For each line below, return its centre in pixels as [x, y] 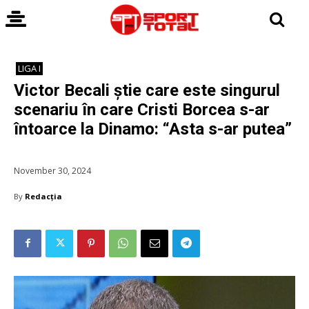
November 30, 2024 [52, 170]
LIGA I [29, 68]
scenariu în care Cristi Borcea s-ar [142, 110]
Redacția [43, 196]
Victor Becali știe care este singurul [147, 90]
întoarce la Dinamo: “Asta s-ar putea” [153, 129]
